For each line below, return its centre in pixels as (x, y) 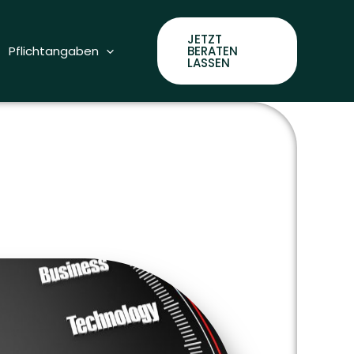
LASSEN (209, 63)
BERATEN (213, 51)
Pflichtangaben (54, 51)
